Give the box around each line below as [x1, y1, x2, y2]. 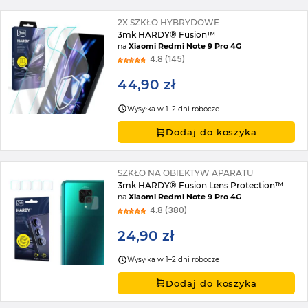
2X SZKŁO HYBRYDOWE [118, 17, 220, 27]
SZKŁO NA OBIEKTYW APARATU [118, 168, 254, 179]
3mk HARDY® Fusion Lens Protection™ [118, 180, 284, 191]
